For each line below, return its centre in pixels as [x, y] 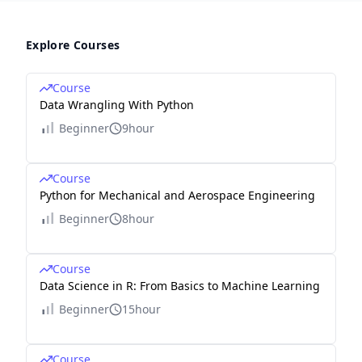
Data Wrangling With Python [117, 105]
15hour [141, 309]
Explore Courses [73, 45]
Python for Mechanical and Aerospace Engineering [177, 196]
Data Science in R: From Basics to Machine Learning [180, 286]
